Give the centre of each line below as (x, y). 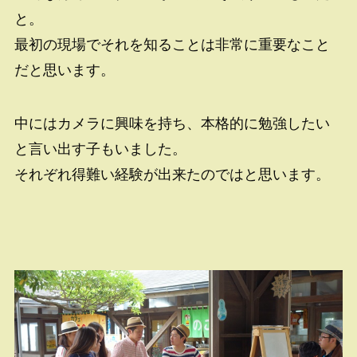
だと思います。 (64, 70)
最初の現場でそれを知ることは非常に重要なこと (172, 44)
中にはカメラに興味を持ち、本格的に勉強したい (172, 124)
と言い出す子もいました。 (100, 149)
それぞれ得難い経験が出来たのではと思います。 (172, 175)
